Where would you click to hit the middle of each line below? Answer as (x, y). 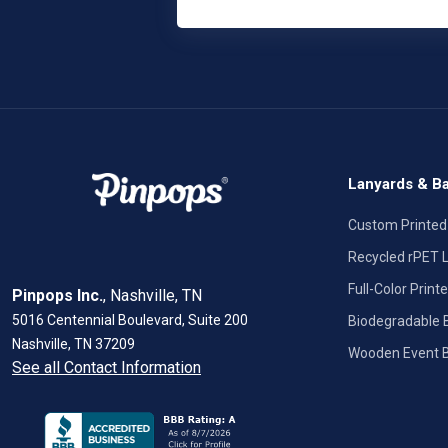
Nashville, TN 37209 (73, 343)
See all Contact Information (106, 367)
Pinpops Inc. (57, 295)
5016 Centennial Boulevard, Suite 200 (130, 319)
